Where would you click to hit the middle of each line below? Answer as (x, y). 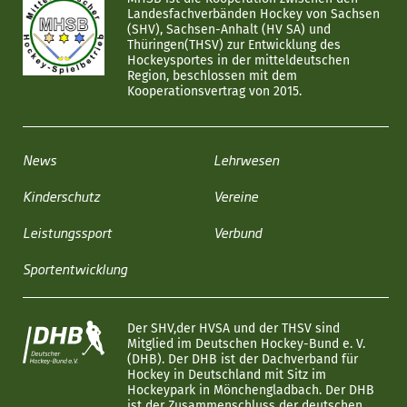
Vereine (235, 196)
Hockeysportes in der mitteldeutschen (238, 60)
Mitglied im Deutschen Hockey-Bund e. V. (246, 344)
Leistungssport (67, 232)
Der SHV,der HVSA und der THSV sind (233, 328)
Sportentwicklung (75, 268)
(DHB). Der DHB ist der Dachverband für (243, 359)
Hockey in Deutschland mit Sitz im (227, 375)
